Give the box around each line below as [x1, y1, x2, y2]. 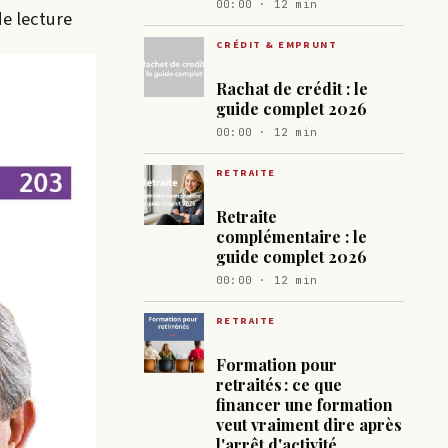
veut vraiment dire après [216, 413, 402, 435]
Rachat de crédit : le [216, 77, 368, 99]
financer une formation [216, 393, 393, 415]
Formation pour [216, 353, 337, 375]
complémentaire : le [216, 225, 367, 247]
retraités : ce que [216, 373, 342, 395]
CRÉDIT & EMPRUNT [216, 36, 338, 52]
